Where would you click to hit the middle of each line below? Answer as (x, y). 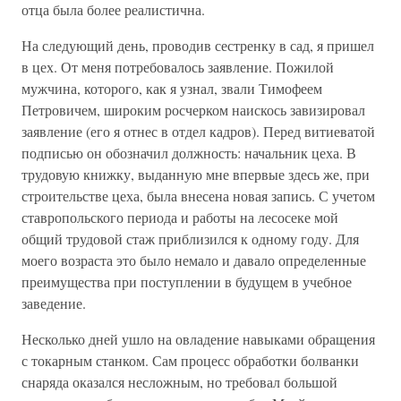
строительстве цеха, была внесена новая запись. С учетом (198, 196)
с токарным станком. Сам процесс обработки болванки (190, 360)
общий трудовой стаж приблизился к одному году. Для (190, 239)
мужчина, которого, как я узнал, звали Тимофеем (172, 88)
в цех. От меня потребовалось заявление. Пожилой (178, 67)
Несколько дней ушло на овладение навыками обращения (198, 339)
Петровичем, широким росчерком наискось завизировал (193, 110)
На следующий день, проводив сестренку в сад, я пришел (198, 45)
